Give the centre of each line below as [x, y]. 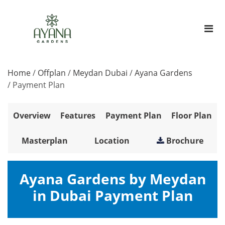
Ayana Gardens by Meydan [113, 179]
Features [78, 116]
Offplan [52, 73]
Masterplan [44, 141]
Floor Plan [192, 116]
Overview [32, 116]
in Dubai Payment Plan [113, 196]
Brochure [185, 141]
